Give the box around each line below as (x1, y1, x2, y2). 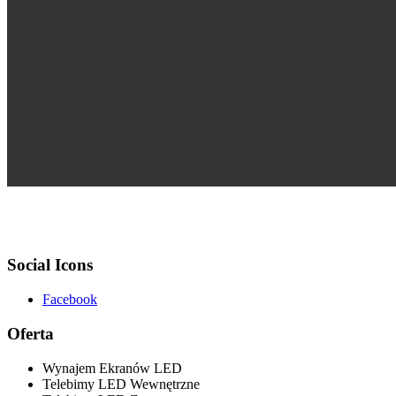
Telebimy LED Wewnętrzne (42, 376, 200, 392)
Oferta (7, 324, 54, 343)
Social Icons (7, 255, 93, 275)
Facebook (42, 292, 97, 308)
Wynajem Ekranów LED (42, 360, 182, 376)
